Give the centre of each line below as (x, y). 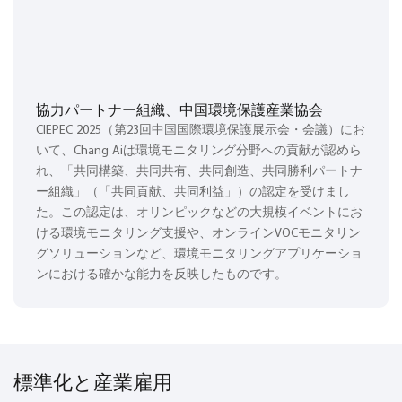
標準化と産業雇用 (93, 383)
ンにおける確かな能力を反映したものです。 (162, 275)
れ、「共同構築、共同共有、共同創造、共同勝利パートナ (199, 172)
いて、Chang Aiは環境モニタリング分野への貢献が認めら (199, 152)
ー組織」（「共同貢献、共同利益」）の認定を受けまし (193, 193)
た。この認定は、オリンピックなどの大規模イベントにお (199, 214)
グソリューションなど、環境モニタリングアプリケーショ (199, 255)
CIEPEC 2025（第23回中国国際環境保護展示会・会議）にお (201, 131)
